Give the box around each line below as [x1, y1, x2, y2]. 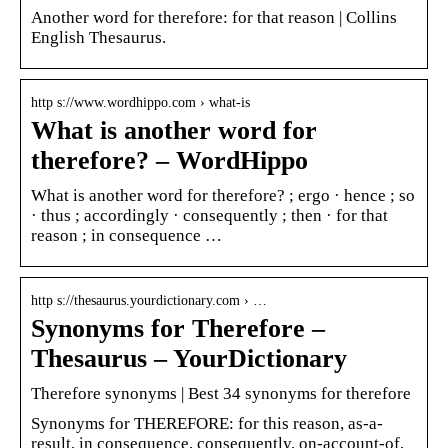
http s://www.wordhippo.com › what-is [31, 94, 250, 110]
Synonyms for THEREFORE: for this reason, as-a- [31, 413, 383, 433]
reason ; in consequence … [31, 225, 222, 245]
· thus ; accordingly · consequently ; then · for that [31, 205, 388, 225]
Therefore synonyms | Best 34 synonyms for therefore [31, 383, 411, 403]
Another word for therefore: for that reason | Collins [31, 7, 397, 27]
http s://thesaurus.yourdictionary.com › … [31, 292, 267, 308]
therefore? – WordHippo [31, 145, 308, 175]
